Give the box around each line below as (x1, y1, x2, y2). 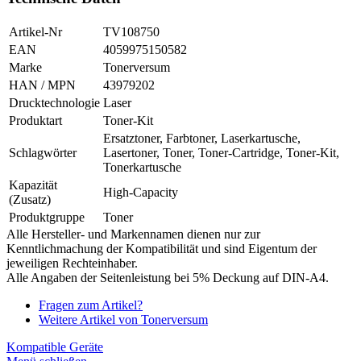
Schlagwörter (9, 145, 77, 160)
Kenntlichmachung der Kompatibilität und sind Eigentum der (6, 241, 317, 255)
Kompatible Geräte (6, 339, 103, 354)
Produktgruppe (9, 210, 85, 224)
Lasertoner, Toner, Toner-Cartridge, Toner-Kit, (103, 145, 339, 160)
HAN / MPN (9, 77, 76, 92)
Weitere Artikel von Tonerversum (39, 312, 208, 326)
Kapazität (9, 177, 57, 192)
